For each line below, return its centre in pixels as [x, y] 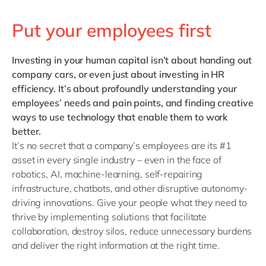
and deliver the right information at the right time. [116, 246]
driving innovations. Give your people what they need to [129, 203]
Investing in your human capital [80, 60]
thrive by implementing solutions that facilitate [110, 217]
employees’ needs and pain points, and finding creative [133, 103]
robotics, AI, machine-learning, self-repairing [107, 174]
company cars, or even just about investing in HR [118, 75]
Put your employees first [112, 31]
